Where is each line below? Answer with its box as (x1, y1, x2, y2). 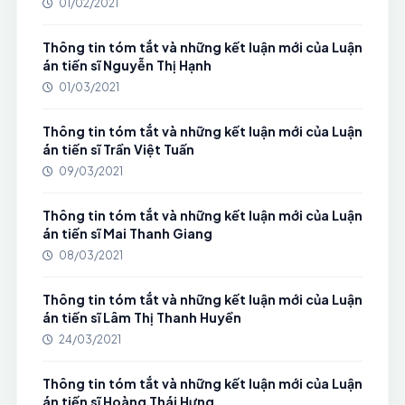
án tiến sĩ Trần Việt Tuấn (42, 141, 194, 157)
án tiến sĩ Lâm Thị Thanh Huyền (42, 309, 241, 325)
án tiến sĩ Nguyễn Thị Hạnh (42, 57, 212, 73)
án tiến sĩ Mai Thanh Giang (42, 225, 212, 241)
